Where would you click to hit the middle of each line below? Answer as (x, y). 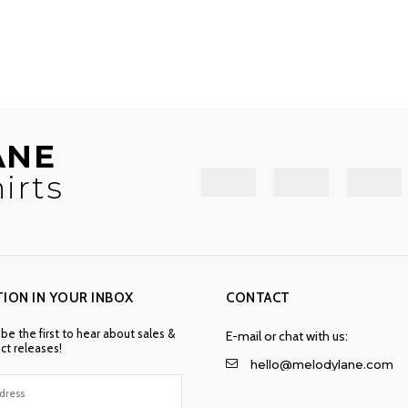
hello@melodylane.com (322, 364)
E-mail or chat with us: (287, 336)
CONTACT (258, 297)
